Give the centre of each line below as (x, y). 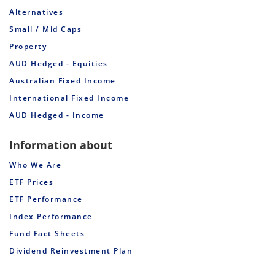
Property (28, 47)
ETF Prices (31, 182)
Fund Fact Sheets (47, 234)
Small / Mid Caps (45, 29)
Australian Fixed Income (63, 81)
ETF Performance (46, 199)
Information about (61, 145)
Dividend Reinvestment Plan (71, 251)
